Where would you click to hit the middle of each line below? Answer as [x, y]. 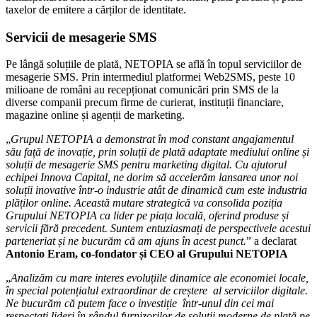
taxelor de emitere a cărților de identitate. [96, 9]
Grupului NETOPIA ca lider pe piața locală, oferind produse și [147, 216]
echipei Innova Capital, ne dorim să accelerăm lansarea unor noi [152, 178]
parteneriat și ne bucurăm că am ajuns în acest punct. [126, 241]
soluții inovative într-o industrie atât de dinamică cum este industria [156, 190]
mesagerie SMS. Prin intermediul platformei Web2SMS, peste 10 [150, 77]
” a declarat [271, 241]
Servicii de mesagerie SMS [81, 37]
